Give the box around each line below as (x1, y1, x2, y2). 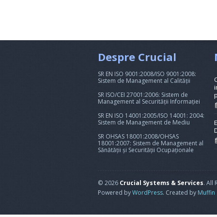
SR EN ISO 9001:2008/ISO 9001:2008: (98, 70, 196, 78)
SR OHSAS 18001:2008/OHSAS (98, 132, 179, 140)
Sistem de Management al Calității (98, 77, 190, 85)
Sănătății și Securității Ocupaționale (98, 146, 194, 154)
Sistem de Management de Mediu (98, 118, 190, 126)
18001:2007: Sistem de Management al (98, 139, 203, 147)
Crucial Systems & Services (120, 179, 203, 187)
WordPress (132, 188, 163, 197)
